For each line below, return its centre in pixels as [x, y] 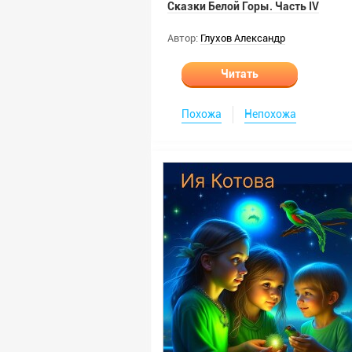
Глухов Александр [243, 38]
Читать [240, 74]
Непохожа [270, 114]
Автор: [183, 38]
